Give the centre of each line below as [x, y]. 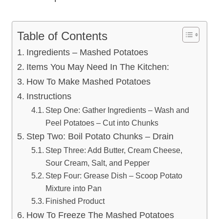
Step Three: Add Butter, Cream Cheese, [114, 150]
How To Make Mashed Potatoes [88, 81]
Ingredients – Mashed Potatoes [87, 52]
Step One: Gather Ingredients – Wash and [117, 110]
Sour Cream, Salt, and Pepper [97, 163]
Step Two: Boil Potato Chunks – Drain [100, 136]
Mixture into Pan [73, 188]
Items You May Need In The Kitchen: [98, 67]
